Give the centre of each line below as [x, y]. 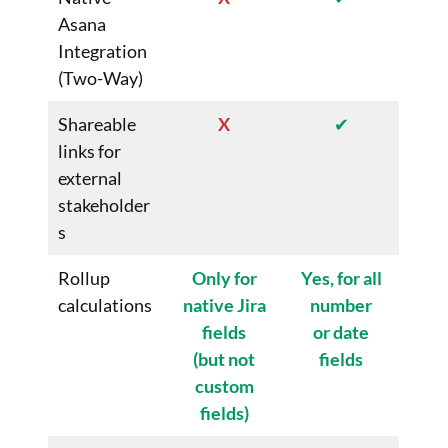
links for [89, 151]
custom [224, 386]
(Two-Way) [100, 78]
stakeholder [104, 205]
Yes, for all [341, 278]
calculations [105, 305]
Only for [224, 278]
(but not [224, 359]
